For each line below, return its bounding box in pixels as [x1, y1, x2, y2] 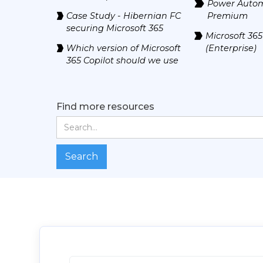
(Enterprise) [205, 43, 257, 53]
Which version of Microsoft [66, 43, 181, 53]
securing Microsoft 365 [66, 23, 164, 33]
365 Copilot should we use [66, 55, 179, 66]
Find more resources [56, 101, 154, 112]
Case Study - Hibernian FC [66, 11, 181, 21]
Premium [207, 11, 248, 21]
